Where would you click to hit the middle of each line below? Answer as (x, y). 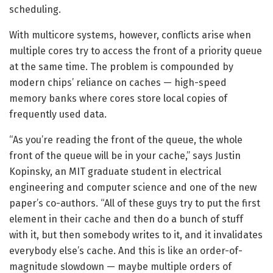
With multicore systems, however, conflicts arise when (130, 35)
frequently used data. (58, 115)
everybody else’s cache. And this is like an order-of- (126, 251)
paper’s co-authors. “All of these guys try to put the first (135, 204)
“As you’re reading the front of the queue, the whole (126, 140)
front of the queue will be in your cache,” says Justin (125, 156)
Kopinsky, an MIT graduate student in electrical (115, 172)
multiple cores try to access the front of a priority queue (136, 51)
